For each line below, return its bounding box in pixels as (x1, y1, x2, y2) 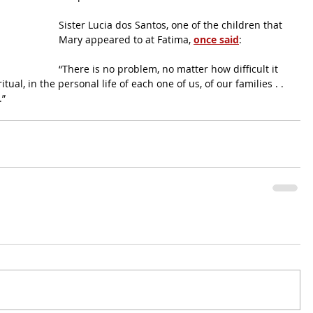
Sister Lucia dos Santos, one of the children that (59, 18, 285, 31)
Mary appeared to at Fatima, (59, 33, 194, 46)
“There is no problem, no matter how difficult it (59, 62, 281, 75)
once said (194, 33, 239, 46)
